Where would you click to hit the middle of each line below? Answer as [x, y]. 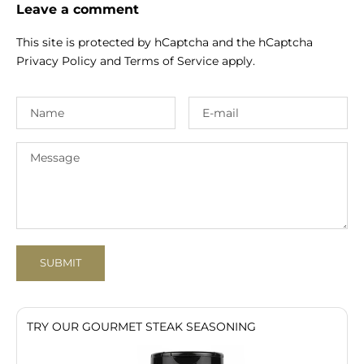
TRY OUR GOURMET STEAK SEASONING [141, 326]
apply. [237, 61]
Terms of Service [171, 61]
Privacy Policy [56, 61]
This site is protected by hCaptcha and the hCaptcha [165, 43]
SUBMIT [61, 263]
